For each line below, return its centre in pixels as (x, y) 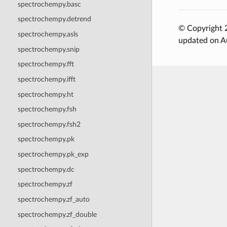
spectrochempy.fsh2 (49, 124)
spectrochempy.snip (48, 49)
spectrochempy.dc (46, 169)
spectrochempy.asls (48, 34)
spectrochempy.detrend (54, 19)
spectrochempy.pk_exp (53, 155)
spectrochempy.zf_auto (53, 199)
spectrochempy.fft (46, 64)
